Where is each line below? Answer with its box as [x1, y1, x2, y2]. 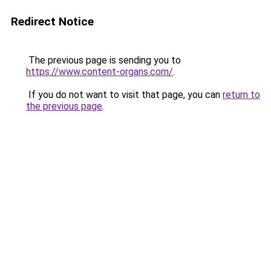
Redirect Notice [11, 15, 94, 28]
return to [223, 89, 260, 100]
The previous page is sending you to [26, 54, 181, 66]
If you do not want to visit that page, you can [26, 89, 223, 100]
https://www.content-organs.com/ [26, 66, 173, 77]
